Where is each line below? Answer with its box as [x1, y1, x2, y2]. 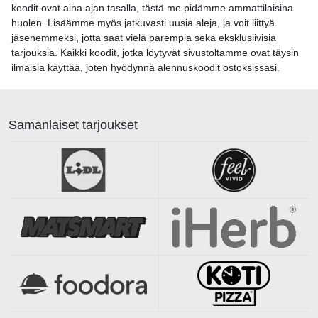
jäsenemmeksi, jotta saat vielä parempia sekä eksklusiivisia [11, 31, 276, 43]
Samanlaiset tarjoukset [9, 117, 138, 132]
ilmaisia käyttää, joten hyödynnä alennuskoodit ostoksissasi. [11, 61, 280, 73]
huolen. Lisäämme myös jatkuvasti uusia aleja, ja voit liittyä [11, 16, 275, 28]
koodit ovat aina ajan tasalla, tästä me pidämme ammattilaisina [11, 1, 293, 13]
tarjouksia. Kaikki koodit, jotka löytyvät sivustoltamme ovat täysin [11, 46, 299, 58]
